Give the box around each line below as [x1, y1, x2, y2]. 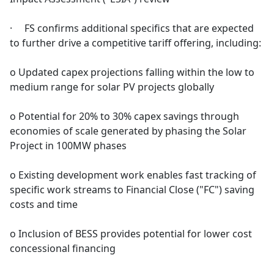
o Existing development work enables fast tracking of [10, 168, 256, 182]
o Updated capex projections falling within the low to [10, 65, 254, 80]
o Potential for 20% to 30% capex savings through [10, 109, 239, 124]
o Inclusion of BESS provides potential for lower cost [10, 227, 252, 241]
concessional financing [10, 242, 116, 256]
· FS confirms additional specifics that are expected [10, 21, 254, 35]
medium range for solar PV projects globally [10, 80, 214, 94]
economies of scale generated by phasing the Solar [10, 124, 246, 138]
